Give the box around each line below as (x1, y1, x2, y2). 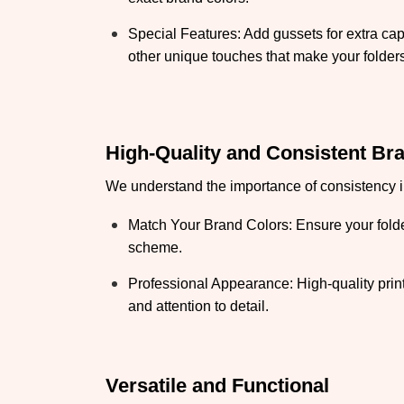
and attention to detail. (128, 298, 269, 314)
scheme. (128, 240, 182, 255)
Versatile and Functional (106, 374, 329, 397)
